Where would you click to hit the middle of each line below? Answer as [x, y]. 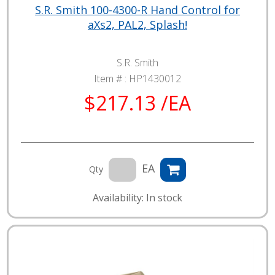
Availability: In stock [137, 197]
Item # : [111, 78]
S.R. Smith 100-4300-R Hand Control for [137, 10]
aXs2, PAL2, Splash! [137, 24]
